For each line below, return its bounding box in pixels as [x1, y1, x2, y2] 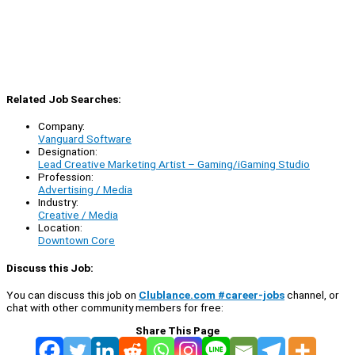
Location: [38, 221, 82, 235]
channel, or [284, 288, 339, 301]
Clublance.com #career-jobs [139, 288, 284, 301]
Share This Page [136, 323, 219, 337]
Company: [38, 120, 85, 133]
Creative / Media [38, 208, 118, 222]
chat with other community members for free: [6, 300, 223, 314]
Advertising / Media [38, 183, 132, 197]
